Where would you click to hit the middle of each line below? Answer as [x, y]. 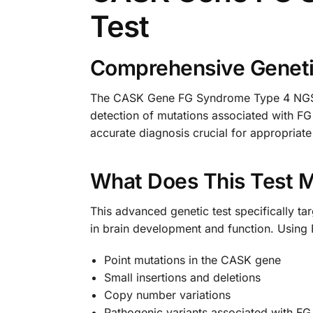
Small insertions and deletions [182, 277]
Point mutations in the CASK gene [192, 260]
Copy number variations [167, 294]
